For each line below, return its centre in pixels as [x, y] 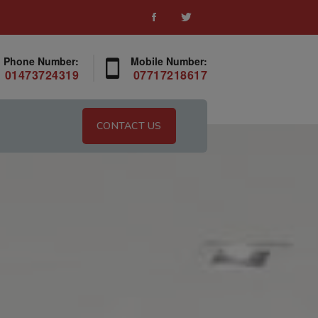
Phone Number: [41, 61]
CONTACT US [129, 126]
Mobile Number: [169, 61]
